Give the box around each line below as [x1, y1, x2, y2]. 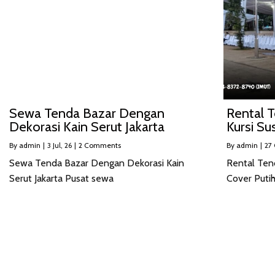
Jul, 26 [53, 140, 72, 150]
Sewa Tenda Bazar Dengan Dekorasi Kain [9, 157, 184, 169]
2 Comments [79, 140, 121, 150]
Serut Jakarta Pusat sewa [9, 172, 114, 184]
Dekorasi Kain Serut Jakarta [9, 118, 165, 135]
